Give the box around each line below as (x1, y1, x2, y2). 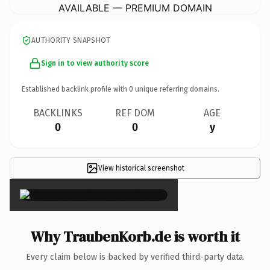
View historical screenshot (98, 163, 184, 172)
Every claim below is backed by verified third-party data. (25, 251, 245, 262)
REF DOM (115, 107, 155, 119)
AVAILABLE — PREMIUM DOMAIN (58, 1, 212, 14)
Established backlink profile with (22, 84, 129, 93)
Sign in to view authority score (41, 58, 149, 67)
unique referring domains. (133, 84, 219, 93)
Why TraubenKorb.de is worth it (30, 226, 240, 246)
